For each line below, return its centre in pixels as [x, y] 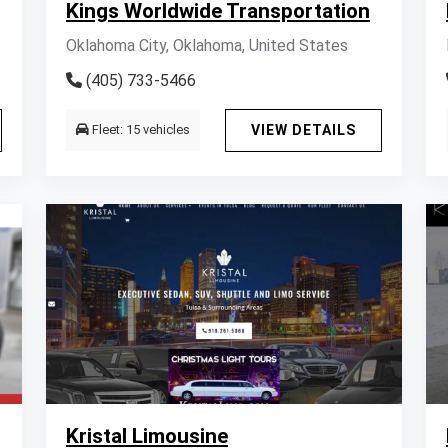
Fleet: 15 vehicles [139, 129]
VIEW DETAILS [303, 130]
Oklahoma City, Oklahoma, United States [207, 45]
